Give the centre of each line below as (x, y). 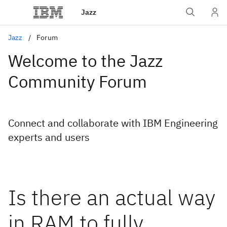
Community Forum (78, 81)
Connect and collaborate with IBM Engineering (113, 123)
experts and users (49, 137)
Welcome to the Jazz (85, 61)
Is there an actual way (112, 197)
